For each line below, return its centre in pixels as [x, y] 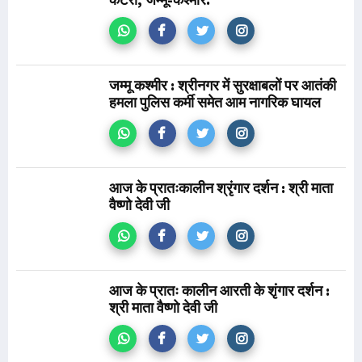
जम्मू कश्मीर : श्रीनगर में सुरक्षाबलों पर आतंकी [223, 85]
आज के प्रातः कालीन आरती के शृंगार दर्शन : [219, 290]
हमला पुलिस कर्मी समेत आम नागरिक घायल [215, 102]
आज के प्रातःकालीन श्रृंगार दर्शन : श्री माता [221, 188]
